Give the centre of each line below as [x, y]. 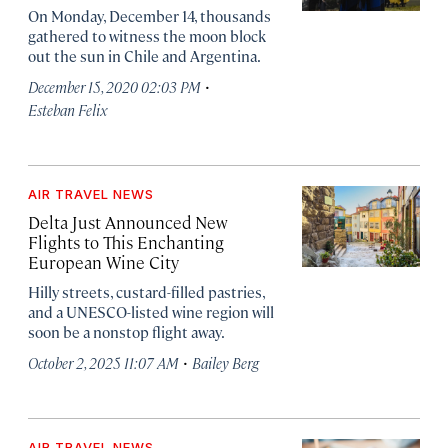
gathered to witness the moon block [147, 35]
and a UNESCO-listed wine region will [151, 311]
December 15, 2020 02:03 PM [114, 86]
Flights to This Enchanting [126, 242]
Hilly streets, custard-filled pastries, [146, 291]
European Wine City [103, 262]
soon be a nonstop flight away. [126, 331]
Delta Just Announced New [128, 222]
